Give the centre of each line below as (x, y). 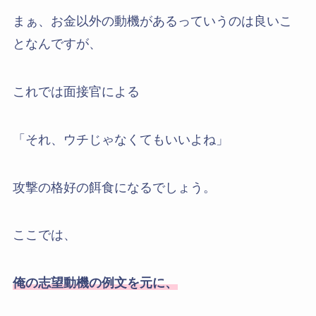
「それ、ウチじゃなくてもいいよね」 (120, 139)
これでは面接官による (76, 92)
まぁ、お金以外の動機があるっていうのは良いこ (152, 22)
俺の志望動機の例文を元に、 (95, 283)
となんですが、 (57, 44)
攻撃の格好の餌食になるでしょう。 (114, 187)
